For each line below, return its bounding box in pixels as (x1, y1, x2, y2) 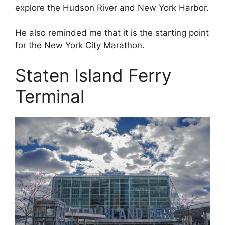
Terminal (15, 85, 84, 107)
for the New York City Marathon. (15, 40, 145, 51)
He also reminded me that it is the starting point (15, 28, 209, 38)
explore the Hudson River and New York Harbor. (15, 2, 209, 13)
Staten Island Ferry (15, 64, 171, 86)
